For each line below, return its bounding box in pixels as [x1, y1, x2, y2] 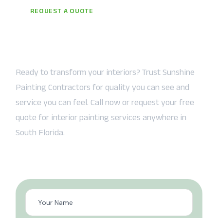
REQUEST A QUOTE [30, 6, 93, 15]
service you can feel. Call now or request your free [16, 97, 194, 107]
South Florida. [16, 127, 65, 137]
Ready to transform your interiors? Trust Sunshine [16, 67, 195, 77]
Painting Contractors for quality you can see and [16, 82, 189, 92]
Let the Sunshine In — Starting [16, 23, 200, 38]
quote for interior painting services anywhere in [16, 112, 186, 122]
